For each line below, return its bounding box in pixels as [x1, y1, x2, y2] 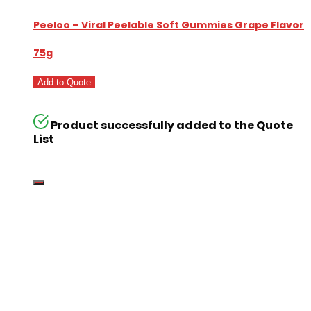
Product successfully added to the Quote [51, 117, 294, 134]
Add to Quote [37, 76, 91, 87]
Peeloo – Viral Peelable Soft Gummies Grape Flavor [33, 18, 304, 33]
